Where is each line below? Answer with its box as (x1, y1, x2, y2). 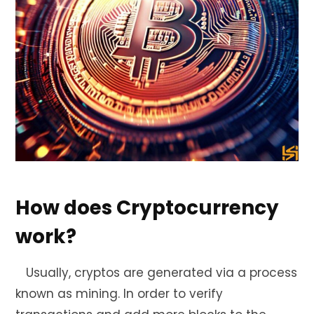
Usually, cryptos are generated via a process (15, 264, 297, 281)
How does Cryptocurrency (15, 194, 279, 222)
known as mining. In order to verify (15, 285, 223, 302)
